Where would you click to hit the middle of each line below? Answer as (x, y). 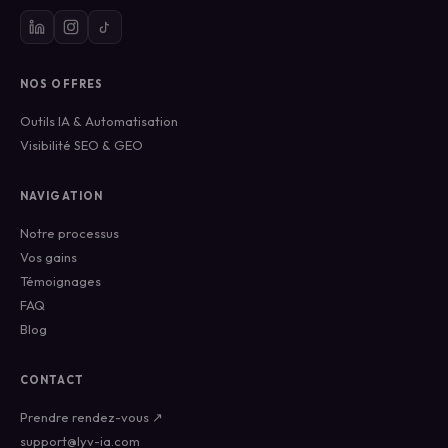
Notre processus (69, 233)
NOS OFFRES (61, 84)
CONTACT (52, 380)
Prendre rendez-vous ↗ (91, 417)
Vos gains (48, 257)
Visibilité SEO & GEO (81, 145)
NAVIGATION (61, 196)
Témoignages (60, 281)
